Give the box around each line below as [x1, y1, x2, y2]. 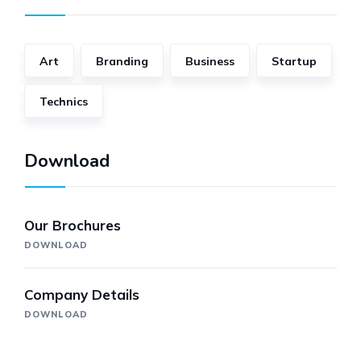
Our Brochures [24, 217, 121, 234]
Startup [272, 54, 317, 69]
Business [185, 54, 234, 69]
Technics [39, 94, 88, 110]
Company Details [24, 286, 139, 304]
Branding [96, 54, 148, 69]
